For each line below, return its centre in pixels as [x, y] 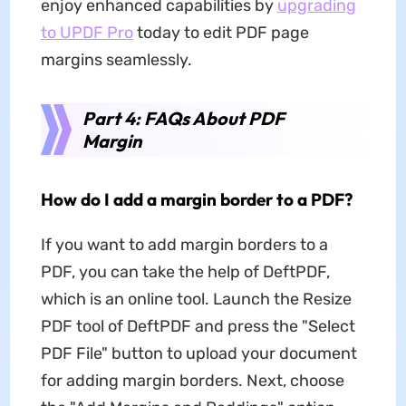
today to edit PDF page [221, 32]
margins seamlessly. [116, 59]
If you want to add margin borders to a [184, 244]
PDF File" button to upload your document [198, 353]
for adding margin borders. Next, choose [192, 380]
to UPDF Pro [87, 32]
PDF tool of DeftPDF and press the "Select [198, 326]
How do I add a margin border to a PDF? [196, 199]
